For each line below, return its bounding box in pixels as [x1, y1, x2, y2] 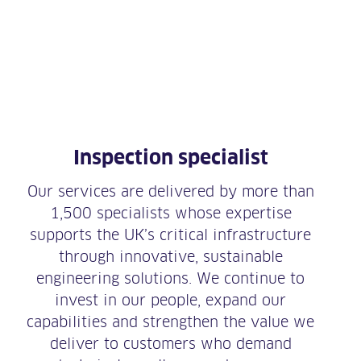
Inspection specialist [73, 146, 268, 170]
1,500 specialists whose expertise [49, 205, 292, 222]
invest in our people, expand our [55, 292, 286, 309]
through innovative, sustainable [58, 248, 283, 266]
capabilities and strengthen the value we [27, 313, 314, 331]
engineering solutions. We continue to [36, 270, 305, 288]
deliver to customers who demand [49, 335, 292, 353]
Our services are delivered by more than [27, 183, 314, 201]
